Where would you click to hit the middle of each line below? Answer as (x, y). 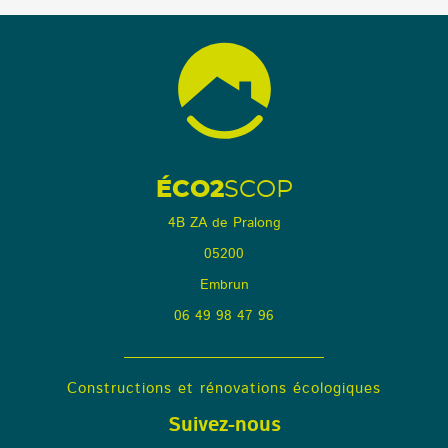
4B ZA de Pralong (224, 223)
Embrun (224, 285)
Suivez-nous (224, 425)
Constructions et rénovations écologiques (224, 389)
